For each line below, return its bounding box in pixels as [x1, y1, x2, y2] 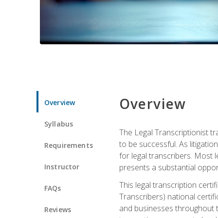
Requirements [44, 140, 93, 150]
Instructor [44, 162, 80, 171]
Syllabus [44, 119, 73, 128]
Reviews [44, 204, 72, 214]
